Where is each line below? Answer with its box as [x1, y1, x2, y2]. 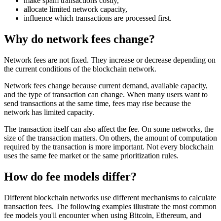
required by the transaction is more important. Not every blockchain [4, 142, 214, 151]
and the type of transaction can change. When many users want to [4, 90, 208, 99]
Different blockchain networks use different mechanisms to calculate [4, 193, 216, 202]
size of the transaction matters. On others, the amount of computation [4, 133, 217, 142]
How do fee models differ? [4, 170, 137, 183]
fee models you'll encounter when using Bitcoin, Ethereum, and [4, 211, 201, 220]
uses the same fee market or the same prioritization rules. [4, 151, 179, 160]
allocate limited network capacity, [24, 5, 127, 14]
